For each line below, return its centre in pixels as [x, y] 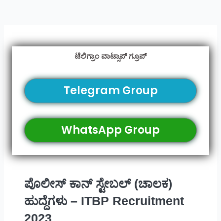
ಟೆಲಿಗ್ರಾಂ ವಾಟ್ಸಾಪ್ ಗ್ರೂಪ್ [110, 56]
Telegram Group [110, 91]
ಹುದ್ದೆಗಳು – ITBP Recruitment [104, 201]
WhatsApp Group [110, 130]
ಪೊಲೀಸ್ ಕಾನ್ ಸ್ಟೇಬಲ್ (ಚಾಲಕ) [98, 184]
